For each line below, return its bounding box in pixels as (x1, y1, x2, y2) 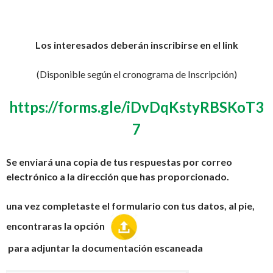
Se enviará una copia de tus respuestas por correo (6, 156, 232, 168)
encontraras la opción (6, 219, 110, 232)
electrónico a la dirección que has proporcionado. (6, 171, 229, 183)
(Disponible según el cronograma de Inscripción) (36, 68, 237, 80)
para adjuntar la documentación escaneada (8, 242, 203, 254)
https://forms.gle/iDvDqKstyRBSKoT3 (9, 98, 264, 116)
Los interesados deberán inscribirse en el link (35, 39, 238, 51)
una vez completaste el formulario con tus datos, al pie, (6, 200, 255, 212)
